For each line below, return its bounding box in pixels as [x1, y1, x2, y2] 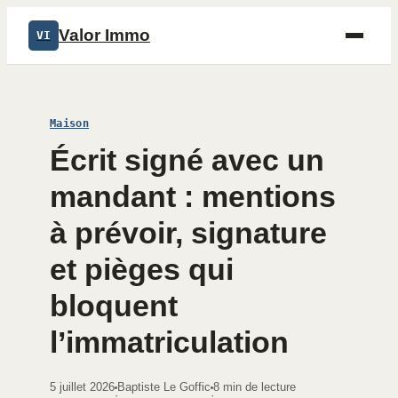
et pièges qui [50, 252, 234, 286]
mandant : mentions [50, 179, 336, 213]
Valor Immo [59, 26, 150, 44]
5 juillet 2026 [50, 380, 115, 394]
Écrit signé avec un [50, 143, 324, 177]
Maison [50, 117, 90, 130]
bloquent [50, 289, 178, 322]
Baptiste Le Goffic [117, 380, 211, 394]
